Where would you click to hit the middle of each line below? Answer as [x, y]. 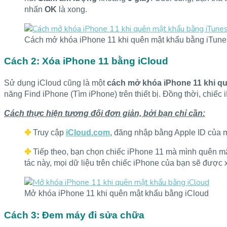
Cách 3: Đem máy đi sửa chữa [74, 215]
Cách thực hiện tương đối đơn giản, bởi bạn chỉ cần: [105, 113]
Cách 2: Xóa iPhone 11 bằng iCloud [86, 61]
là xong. [72, 9]
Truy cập [49, 133]
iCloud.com [88, 133]
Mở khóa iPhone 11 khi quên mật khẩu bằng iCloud [117, 194]
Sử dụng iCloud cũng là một [55, 83]
